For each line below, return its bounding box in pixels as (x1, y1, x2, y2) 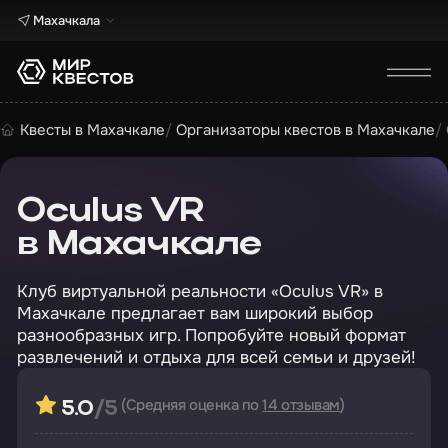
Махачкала (32, 12, 100, 29)
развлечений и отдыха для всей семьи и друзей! (17, 345, 417, 368)
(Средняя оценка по (121, 394, 263, 415)
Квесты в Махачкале (19, 119, 165, 140)
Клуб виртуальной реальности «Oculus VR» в (17, 279, 384, 302)
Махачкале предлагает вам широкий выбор (17, 301, 374, 324)
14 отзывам (262, 394, 340, 415)
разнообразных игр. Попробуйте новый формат (17, 323, 407, 346)
